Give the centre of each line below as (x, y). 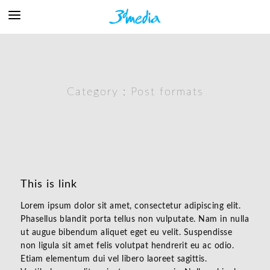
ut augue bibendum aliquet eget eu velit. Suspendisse (126, 233)
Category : (99, 92)
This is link (49, 184)
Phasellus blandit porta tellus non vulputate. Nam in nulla (135, 219)
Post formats (167, 92)
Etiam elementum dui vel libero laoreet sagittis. (114, 259)
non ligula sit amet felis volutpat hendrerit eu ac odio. (127, 246)
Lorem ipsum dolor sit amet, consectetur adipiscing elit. (130, 206)
